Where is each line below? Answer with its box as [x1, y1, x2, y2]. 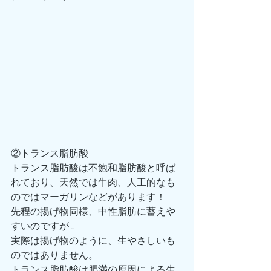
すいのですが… [11, 219, 75, 233]
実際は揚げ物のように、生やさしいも [11, 233, 175, 248]
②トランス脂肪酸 [11, 146, 88, 161]
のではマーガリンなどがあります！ [11, 190, 166, 204]
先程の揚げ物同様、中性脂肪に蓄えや [11, 204, 175, 219]
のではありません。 [11, 248, 98, 263]
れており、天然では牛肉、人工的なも [11, 175, 175, 190]
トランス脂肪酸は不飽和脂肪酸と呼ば [11, 161, 175, 175]
